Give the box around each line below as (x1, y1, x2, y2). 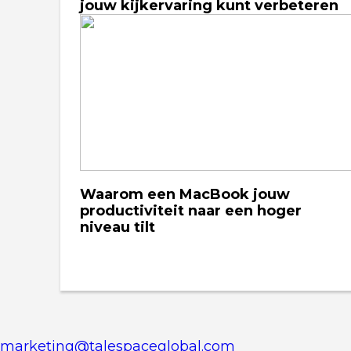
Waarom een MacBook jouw (80, 186, 290, 203)
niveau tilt (80, 219, 155, 236)
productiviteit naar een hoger (80, 202, 302, 219)
